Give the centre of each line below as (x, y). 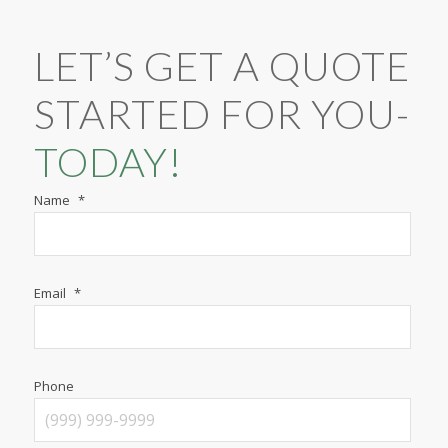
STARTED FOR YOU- (221, 114)
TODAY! (108, 162)
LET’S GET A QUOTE (221, 66)
